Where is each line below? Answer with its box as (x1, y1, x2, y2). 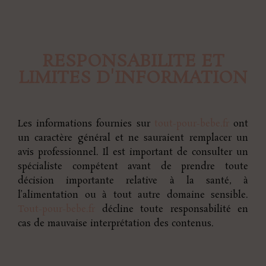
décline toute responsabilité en (95, 202, 248, 216)
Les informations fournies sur (18, 117, 154, 130)
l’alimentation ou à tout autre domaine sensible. (18, 188, 248, 201)
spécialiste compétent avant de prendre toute (18, 160, 248, 173)
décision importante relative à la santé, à (18, 174, 248, 187)
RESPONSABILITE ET (42, 50, 224, 74)
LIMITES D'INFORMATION (18, 66, 248, 90)
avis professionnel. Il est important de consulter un (18, 145, 248, 159)
